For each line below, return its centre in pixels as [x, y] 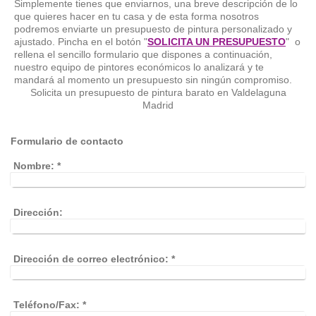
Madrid [158, 105]
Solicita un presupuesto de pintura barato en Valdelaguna [158, 93]
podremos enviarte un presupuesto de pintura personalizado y [153, 29]
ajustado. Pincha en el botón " [81, 42]
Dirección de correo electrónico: [91, 259]
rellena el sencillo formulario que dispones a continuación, [143, 55]
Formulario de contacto [67, 141]
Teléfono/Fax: [47, 305]
